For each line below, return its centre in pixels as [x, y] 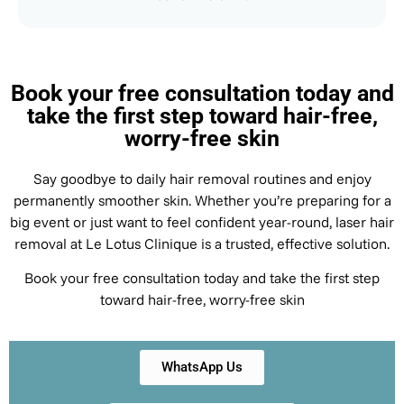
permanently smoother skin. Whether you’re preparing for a [202, 200]
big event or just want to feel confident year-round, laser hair [202, 221]
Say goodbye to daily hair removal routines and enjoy [202, 178]
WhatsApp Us [202, 367]
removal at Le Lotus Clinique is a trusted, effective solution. [202, 243]
